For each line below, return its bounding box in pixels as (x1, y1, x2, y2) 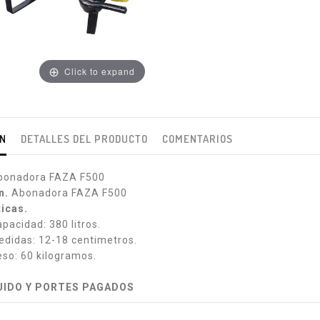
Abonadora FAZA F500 (8, 187, 127, 199)
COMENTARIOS (161, 132, 233, 146)
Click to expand (64, 64, 136, 77)
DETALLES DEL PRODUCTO (20, 132, 148, 146)
